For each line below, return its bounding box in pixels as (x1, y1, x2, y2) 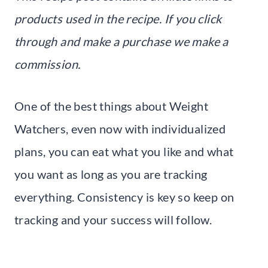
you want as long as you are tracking (14, 166, 208, 181)
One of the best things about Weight (14, 98, 208, 113)
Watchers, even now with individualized (14, 121, 226, 136)
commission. (14, 56, 81, 71)
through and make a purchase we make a (14, 33, 229, 48)
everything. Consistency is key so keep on (14, 189, 234, 204)
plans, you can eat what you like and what (14, 144, 234, 159)
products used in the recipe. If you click (14, 11, 222, 26)
